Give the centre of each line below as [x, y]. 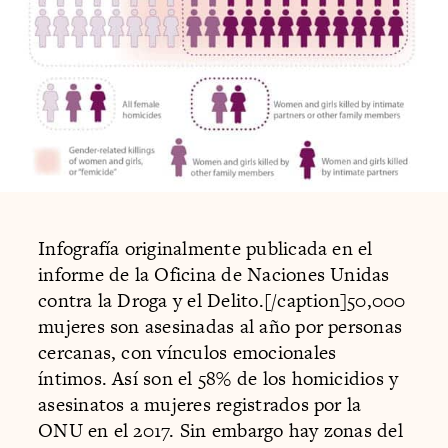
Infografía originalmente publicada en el [205, 248]
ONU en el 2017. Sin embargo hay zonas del [220, 430]
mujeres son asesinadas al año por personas [220, 326]
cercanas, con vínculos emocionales [187, 352]
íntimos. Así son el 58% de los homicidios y [218, 378]
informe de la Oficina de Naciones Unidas [214, 274]
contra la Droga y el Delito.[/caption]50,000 [222, 300]
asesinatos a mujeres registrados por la [200, 404]
